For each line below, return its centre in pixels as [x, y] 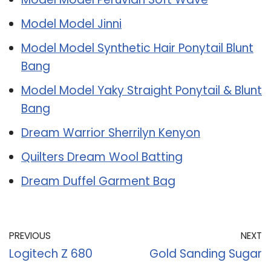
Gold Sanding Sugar [206, 253]
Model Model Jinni [71, 24]
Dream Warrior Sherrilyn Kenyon [111, 132]
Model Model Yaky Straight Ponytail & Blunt [142, 90]
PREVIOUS [30, 235]
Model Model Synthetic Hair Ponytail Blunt [137, 48]
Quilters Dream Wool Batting [102, 157]
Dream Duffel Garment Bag [98, 181]
